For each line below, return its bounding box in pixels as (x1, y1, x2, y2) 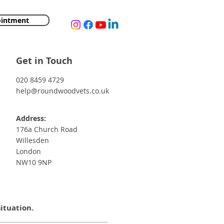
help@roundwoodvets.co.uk (16, 85, 109, 95)
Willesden (16, 135, 49, 145)
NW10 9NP (16, 157, 51, 167)
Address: (16, 113, 46, 123)
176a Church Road (16, 124, 77, 134)
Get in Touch (16, 54, 72, 67)
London (16, 146, 41, 156)
